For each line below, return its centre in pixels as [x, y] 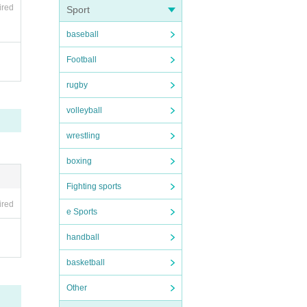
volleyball [84, 110]
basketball [86, 262]
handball [83, 237]
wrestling [83, 136]
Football [82, 60]
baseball [83, 34]
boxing [79, 161]
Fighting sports [94, 186]
